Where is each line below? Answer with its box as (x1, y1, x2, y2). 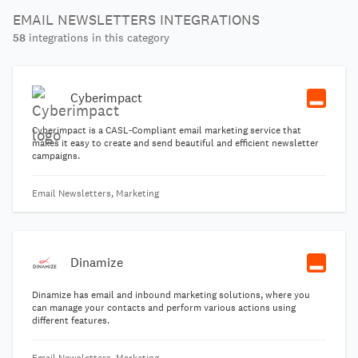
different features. (32, 314, 109, 327)
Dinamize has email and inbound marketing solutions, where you (32, 288, 310, 301)
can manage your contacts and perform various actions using (32, 301, 296, 314)
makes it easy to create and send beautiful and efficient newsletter (32, 137, 319, 149)
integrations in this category (26, 30, 169, 45)
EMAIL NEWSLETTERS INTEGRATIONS (13, 10, 260, 29)
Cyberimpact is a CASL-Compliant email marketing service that (32, 124, 301, 137)
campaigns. (32, 149, 80, 162)
